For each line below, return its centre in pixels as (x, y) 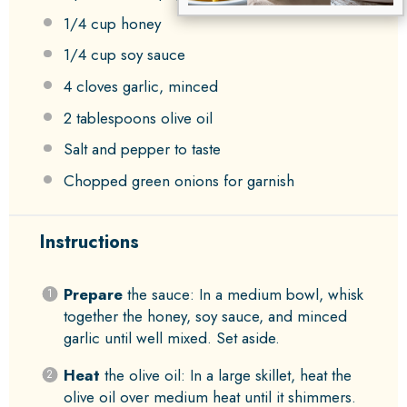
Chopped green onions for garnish (179, 180)
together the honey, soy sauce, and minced (205, 317)
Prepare (93, 295)
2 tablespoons (109, 118)
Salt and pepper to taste (142, 149)
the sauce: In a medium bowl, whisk (243, 295)
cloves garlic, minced (144, 86)
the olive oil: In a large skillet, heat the (225, 376)
